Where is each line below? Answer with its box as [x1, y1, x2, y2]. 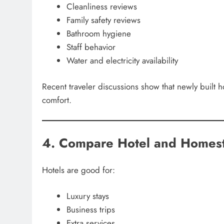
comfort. [42, 94, 71, 106]
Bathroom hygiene [66, 27, 131, 39]
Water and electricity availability [66, 54, 178, 66]
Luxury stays [66, 190, 109, 202]
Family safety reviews [66, 13, 140, 26]
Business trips [66, 203, 115, 215]
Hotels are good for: [42, 163, 115, 176]
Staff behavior [66, 40, 115, 53]
